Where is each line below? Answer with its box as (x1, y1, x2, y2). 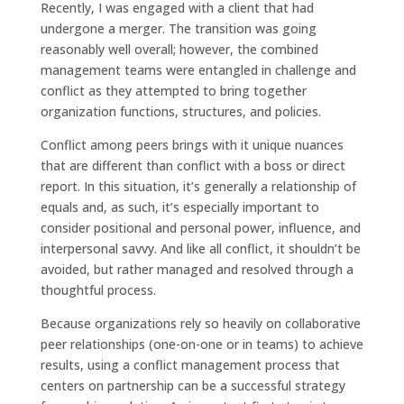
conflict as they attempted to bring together (40, 81, 307, 99)
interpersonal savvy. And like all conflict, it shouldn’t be (40, 239, 361, 257)
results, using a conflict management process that (40, 355, 340, 373)
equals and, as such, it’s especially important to (40, 197, 319, 216)
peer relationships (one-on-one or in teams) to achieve (40, 335, 363, 353)
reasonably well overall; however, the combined (40, 40, 318, 58)
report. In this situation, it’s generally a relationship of (40, 177, 356, 195)
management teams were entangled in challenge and (40, 60, 356, 78)
